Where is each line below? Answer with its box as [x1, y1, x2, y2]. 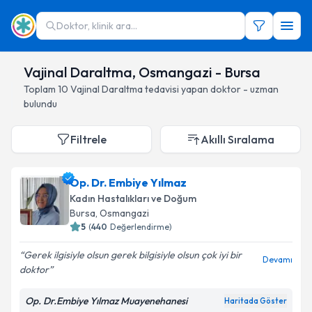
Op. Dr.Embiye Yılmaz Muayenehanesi [25, 295, 187, 307]
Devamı [263, 254, 292, 265]
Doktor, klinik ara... [56, 19, 137, 32]
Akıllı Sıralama [201, 132, 274, 146]
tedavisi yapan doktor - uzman [145, 83, 279, 95]
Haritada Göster [224, 296, 287, 306]
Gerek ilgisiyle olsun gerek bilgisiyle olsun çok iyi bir [24, 249, 242, 261]
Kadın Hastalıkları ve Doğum [70, 192, 196, 205]
